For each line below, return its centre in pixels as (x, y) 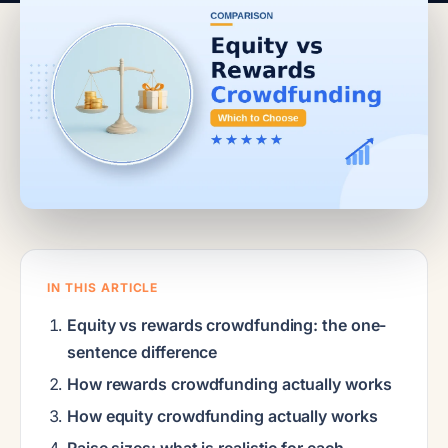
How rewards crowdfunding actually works (229, 383)
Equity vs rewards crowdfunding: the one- (227, 324)
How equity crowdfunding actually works (222, 415)
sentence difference (142, 351)
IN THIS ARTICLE (103, 287)
